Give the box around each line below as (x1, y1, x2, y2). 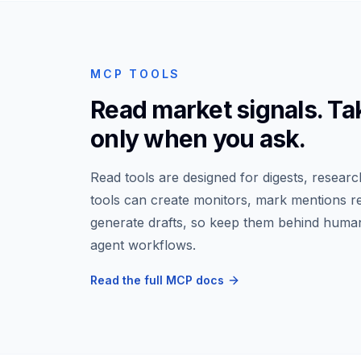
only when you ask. (90, 124, 306, 153)
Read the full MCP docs (90, 273, 224, 287)
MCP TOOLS (90, 67, 181, 81)
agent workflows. (90, 237, 196, 253)
